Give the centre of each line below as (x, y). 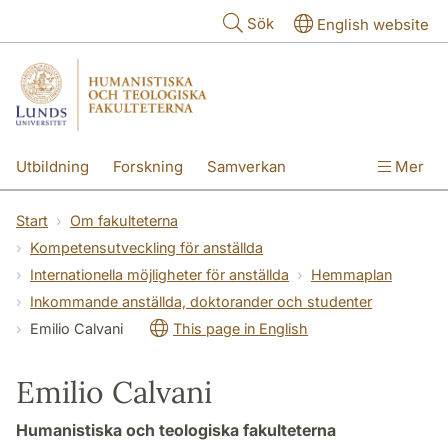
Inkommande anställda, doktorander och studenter (201, 301)
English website (373, 24)
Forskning (148, 166)
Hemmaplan (351, 274)
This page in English (240, 328)
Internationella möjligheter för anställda (159, 274)
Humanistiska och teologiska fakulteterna (176, 429)
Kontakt (42, 209)
